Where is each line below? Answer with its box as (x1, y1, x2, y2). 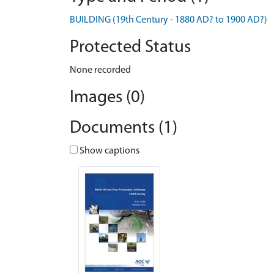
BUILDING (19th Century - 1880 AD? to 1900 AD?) (70, 15, 267, 25)
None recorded (70, 65, 131, 75)
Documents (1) (70, 119, 177, 137)
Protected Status (70, 39, 191, 56)
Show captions (78, 146, 139, 156)
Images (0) (70, 89, 145, 106)
